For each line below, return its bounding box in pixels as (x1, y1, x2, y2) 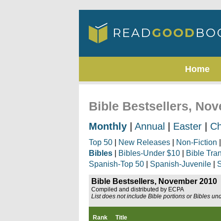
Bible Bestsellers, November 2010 (91, 177, 217, 185)
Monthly (89, 121, 127, 132)
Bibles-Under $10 (118, 149, 180, 157)
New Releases (118, 138, 170, 147)
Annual (135, 121, 165, 132)
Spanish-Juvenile (150, 160, 211, 168)
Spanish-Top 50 (89, 160, 144, 168)
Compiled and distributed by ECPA (91, 186, 184, 193)
